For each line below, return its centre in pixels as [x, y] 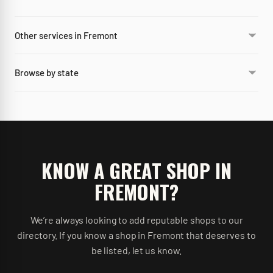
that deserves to [220, 235]
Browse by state [47, 73]
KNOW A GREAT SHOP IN [136, 170]
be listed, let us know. [136, 250]
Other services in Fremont [66, 35]
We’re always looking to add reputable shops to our [136, 220]
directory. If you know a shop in [83, 235]
